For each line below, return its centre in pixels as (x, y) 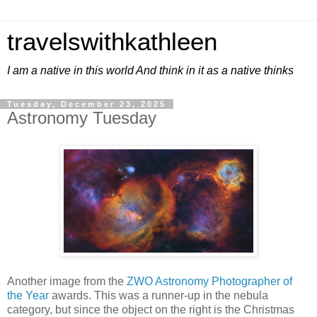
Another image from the (67, 281)
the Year (28, 295)
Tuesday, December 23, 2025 (87, 104)
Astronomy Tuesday (82, 118)
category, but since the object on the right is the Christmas (151, 309)
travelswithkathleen (112, 42)
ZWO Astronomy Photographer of (209, 281)
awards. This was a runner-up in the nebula (158, 295)
